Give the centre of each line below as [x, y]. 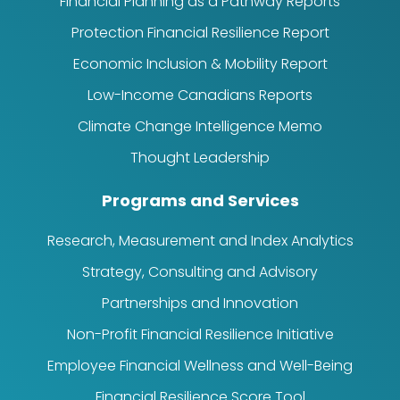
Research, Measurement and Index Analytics [200, 241]
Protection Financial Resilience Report [200, 33]
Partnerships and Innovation [200, 304]
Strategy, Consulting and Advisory [200, 272]
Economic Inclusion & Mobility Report [200, 64]
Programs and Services [200, 201]
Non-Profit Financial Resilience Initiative [200, 335]
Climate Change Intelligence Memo [200, 127]
